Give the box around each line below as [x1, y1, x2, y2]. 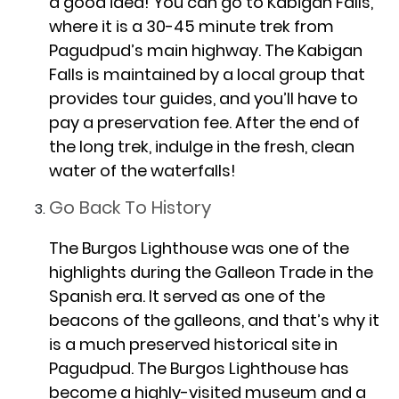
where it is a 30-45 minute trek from [49, 14, 334, 37]
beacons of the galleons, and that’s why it [49, 308, 379, 331]
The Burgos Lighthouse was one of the [49, 236, 349, 259]
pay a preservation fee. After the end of [49, 110, 360, 134]
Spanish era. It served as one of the [49, 284, 325, 307]
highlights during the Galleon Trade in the [49, 260, 373, 283]
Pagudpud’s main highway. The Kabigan [49, 38, 362, 61]
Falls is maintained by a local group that [49, 62, 365, 85]
